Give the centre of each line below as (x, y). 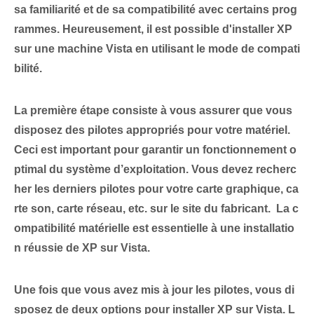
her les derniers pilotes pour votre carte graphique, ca (156, 189)
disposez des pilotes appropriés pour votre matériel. (152, 130)
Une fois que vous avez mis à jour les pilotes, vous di (154, 290)
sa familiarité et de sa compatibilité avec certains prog (156, 10)
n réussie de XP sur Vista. (82, 248)
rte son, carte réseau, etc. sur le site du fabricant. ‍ (145, 209)
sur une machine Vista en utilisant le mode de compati (157, 49)
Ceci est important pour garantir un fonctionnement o (155, 150)
